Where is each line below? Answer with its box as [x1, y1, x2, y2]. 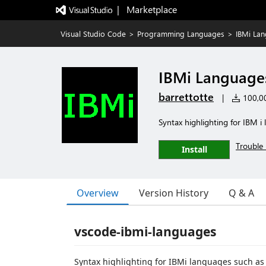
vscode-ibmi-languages [74, 223, 216, 240]
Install [181, 144, 207, 155]
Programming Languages [137, 28, 224, 39]
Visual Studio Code [61, 28, 126, 39]
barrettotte [159, 90, 214, 104]
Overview [77, 186, 119, 199]
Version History [139, 186, 208, 199]
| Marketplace [116, 3, 177, 15]
